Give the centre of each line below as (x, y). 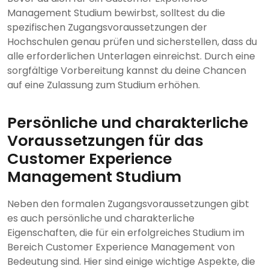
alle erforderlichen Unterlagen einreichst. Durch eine (131, 56)
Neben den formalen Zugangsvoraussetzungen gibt (128, 204)
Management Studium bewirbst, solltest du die (116, 13)
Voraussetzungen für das (105, 141)
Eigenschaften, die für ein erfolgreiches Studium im (126, 233)
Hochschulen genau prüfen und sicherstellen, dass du (132, 42)
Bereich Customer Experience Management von (121, 247)
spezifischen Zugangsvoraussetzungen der (107, 28)
